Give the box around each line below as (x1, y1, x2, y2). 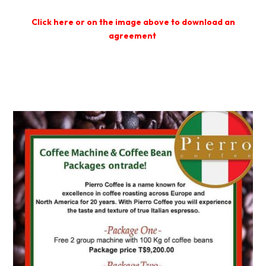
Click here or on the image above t (31, 17, 175, 28)
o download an (174, 17, 235, 28)
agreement (108, 30, 158, 42)
